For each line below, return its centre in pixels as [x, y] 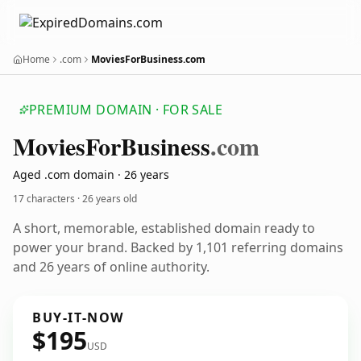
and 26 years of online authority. [111, 267]
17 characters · [48, 199]
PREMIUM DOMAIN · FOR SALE [126, 110]
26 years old [110, 199]
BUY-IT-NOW [78, 317]
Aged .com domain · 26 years [91, 174]
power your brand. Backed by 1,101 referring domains [178, 247]
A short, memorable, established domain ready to [164, 228]
